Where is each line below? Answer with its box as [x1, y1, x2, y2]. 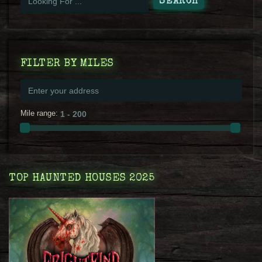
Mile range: [20, 109, 58, 118]
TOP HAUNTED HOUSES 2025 [9, 173, 155, 184]
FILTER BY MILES [20, 58, 114, 70]
